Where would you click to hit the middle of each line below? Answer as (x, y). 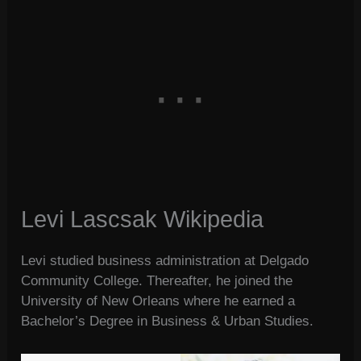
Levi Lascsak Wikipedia (143, 220)
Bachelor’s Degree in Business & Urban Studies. (168, 322)
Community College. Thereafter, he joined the (157, 281)
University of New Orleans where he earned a (158, 301)
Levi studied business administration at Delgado (165, 261)
